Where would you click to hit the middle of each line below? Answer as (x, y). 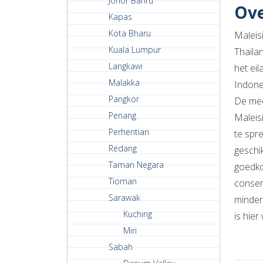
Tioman (123, 181)
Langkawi (126, 66)
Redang (123, 149)
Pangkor (124, 99)
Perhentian (129, 132)
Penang (122, 116)
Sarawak (124, 198)
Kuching (138, 214)
